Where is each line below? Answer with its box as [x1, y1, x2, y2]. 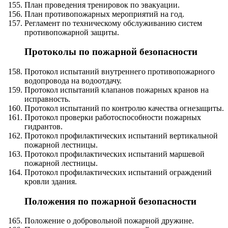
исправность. [24, 95, 70, 104]
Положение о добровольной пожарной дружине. [24, 216, 194, 225]
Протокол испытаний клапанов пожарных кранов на [24, 85, 209, 95]
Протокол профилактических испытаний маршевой [24, 150, 205, 159]
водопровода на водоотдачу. [24, 76, 122, 85]
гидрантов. [24, 122, 63, 131]
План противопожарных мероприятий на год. [24, 9, 184, 18]
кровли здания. [24, 177, 77, 186]
